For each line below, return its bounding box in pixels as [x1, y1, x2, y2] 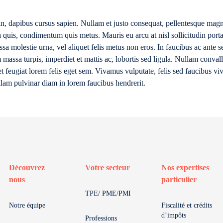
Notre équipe [9, 202, 45, 209]
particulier [161, 175, 197, 184]
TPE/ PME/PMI [85, 190, 131, 197]
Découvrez [9, 163, 45, 172]
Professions [85, 215, 117, 222]
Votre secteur [85, 163, 130, 172]
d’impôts [161, 212, 186, 219]
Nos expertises [161, 163, 209, 172]
